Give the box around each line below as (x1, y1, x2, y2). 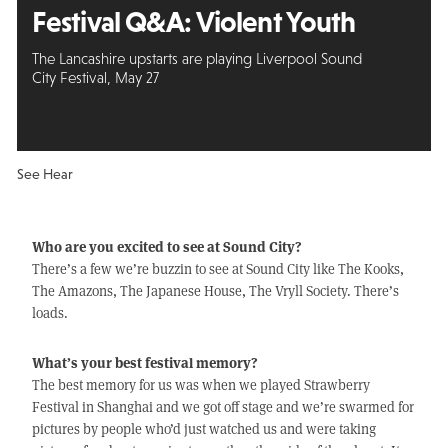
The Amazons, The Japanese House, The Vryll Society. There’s (31, 281, 399, 301)
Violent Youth (195, 5, 356, 38)
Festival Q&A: (31, 5, 196, 38)
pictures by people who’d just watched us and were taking (31, 419, 376, 439)
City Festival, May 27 (31, 68, 159, 86)
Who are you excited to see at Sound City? (31, 236, 302, 257)
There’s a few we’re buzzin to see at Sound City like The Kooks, (31, 259, 404, 279)
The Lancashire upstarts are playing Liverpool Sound (31, 49, 362, 67)
